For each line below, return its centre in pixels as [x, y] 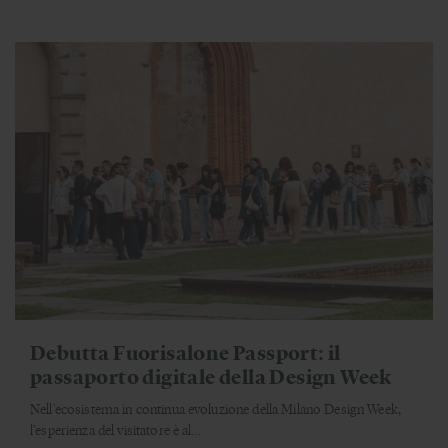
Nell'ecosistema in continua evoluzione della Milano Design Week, [215, 409]
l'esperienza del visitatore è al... [115, 430]
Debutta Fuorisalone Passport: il [185, 352]
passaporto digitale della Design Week [211, 376]
